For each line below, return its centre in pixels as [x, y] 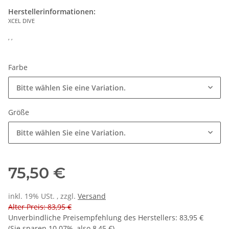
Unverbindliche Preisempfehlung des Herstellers [92, 218]
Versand [92, 196]
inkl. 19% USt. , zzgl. [43, 196]
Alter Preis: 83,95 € [40, 207]
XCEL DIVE [21, 21]
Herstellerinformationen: [52, 12]
